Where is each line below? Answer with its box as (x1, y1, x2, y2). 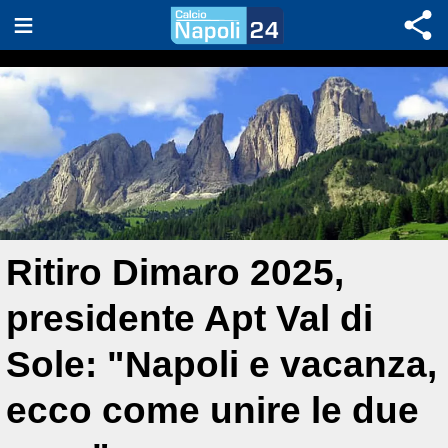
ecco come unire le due (6, 390, 419, 431)
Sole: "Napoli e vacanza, (6, 344, 437, 385)
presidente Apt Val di (6, 298, 373, 339)
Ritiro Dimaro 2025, (6, 252, 344, 293)
